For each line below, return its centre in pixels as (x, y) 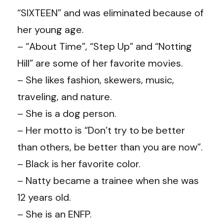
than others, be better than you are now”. (110, 147)
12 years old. (44, 197)
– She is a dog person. (67, 113)
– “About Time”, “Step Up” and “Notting (105, 46)
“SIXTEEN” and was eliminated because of (110, 13)
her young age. (51, 29)
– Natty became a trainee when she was (108, 180)
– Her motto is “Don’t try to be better (101, 130)
